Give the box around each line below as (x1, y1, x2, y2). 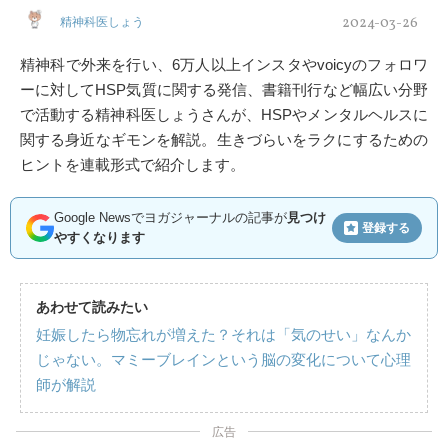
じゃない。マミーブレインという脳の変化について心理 (36, 351, 411, 368)
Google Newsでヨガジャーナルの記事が (54, 210, 287, 225)
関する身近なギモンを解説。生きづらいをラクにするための (20, 131, 428, 148)
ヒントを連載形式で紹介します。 (20, 156, 245, 173)
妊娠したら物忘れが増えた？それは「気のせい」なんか (36, 326, 411, 343)
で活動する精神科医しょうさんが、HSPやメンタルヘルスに (20, 106, 428, 123)
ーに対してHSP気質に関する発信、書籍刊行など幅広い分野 (20, 81, 428, 98)
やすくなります (54, 230, 145, 245)
